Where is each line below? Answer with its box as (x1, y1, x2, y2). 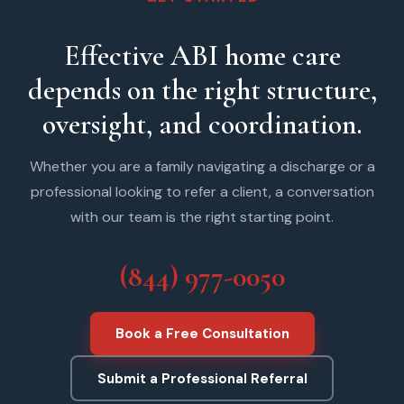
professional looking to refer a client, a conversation (30, 182, 374, 202)
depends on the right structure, (27, 72, 377, 108)
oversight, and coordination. (41, 106, 363, 142)
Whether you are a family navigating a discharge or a (29, 157, 375, 177)
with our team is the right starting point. (70, 207, 334, 227)
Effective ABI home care (63, 38, 341, 74)
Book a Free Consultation (115, 325, 289, 344)
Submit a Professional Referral (96, 369, 308, 388)
